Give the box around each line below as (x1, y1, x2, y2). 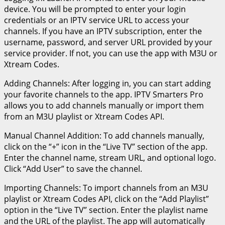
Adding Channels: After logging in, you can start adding (4, 77, 211, 89)
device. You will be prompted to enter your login (4, 3, 186, 15)
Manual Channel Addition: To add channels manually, (4, 130, 204, 141)
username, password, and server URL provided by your (4, 36, 212, 48)
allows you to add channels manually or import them (4, 99, 204, 111)
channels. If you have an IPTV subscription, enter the (4, 25, 202, 37)
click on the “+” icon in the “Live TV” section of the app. (4, 141, 207, 152)
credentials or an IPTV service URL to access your (4, 14, 189, 26)
